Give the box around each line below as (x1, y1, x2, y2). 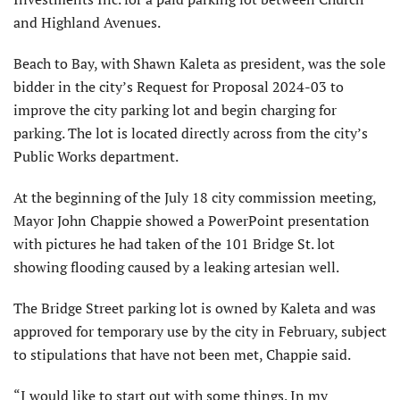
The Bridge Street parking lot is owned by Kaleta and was (13, 298, 376, 319)
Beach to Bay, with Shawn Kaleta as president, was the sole (13, 54, 386, 74)
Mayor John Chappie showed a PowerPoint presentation (13, 211, 370, 231)
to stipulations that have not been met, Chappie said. (13, 345, 351, 365)
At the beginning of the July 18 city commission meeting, (13, 187, 376, 208)
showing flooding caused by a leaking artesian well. (13, 257, 339, 278)
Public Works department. (13, 146, 179, 167)
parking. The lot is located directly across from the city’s (13, 123, 368, 144)
